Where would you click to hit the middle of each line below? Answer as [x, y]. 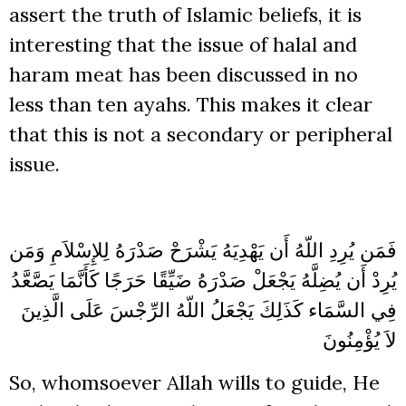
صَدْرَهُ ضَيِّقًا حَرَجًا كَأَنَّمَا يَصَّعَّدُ [129, 280]
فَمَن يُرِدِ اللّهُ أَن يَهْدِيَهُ [309, 250]
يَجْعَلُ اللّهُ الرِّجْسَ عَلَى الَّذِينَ [137, 309]
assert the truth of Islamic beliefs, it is [185, 15]
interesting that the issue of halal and [183, 45]
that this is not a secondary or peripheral [201, 135]
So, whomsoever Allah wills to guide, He [194, 383]
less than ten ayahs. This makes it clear [191, 105]
